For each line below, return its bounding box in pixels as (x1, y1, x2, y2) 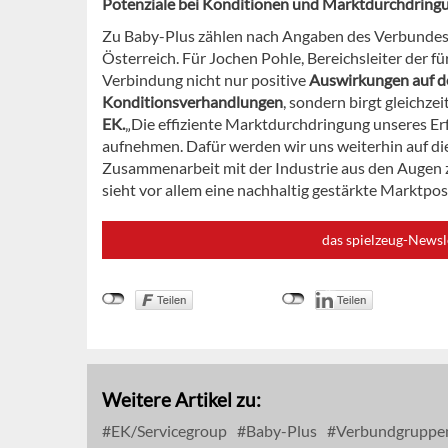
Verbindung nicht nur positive (102, 70, 306, 90)
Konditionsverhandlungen (102, 92, 283, 112)
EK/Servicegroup (108, 421, 227, 441)
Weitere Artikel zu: (102, 388, 261, 412)
